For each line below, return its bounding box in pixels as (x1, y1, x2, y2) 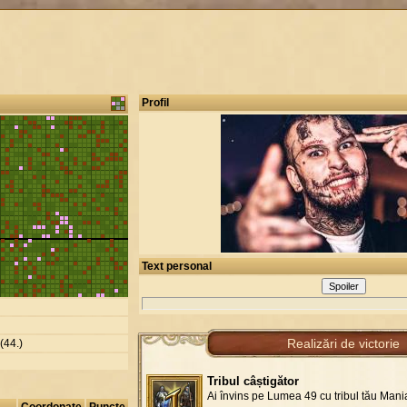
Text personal (141, 259, 212, 273)
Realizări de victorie (287, 335, 400, 351)
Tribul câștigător (206, 373, 299, 388)
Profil (141, 95, 169, 109)
